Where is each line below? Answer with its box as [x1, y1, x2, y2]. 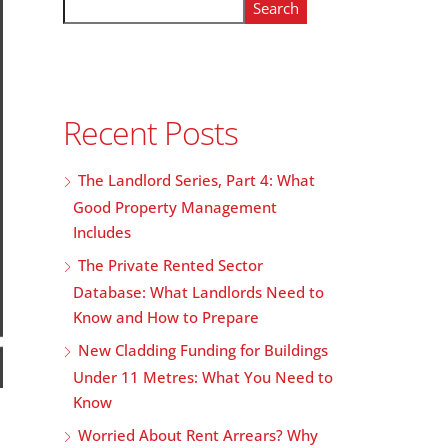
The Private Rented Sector [78, 255, 263, 275]
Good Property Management [73, 197, 277, 217]
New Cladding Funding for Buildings [78, 340, 328, 360]
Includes [73, 222, 131, 242]
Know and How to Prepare [73, 307, 259, 327]
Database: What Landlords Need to [73, 282, 324, 302]
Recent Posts [63, 111, 238, 154]
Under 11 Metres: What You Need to [73, 367, 333, 387]
